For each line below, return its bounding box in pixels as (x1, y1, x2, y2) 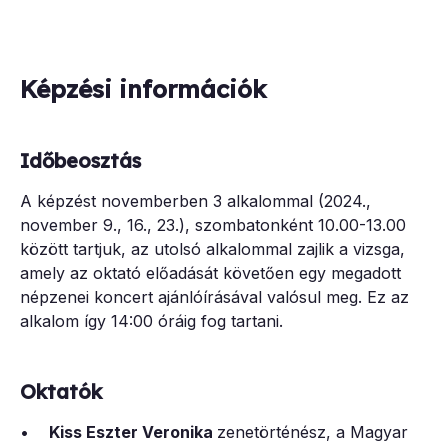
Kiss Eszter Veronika (49, 421, 217, 442)
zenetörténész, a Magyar (217, 421, 408, 442)
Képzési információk (20, 73, 266, 104)
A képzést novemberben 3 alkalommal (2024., (20, 191, 371, 212)
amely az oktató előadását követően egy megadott (20, 263, 401, 284)
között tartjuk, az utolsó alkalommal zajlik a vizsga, (20, 239, 405, 260)
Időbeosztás (20, 148, 147, 174)
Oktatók (20, 378, 102, 404)
